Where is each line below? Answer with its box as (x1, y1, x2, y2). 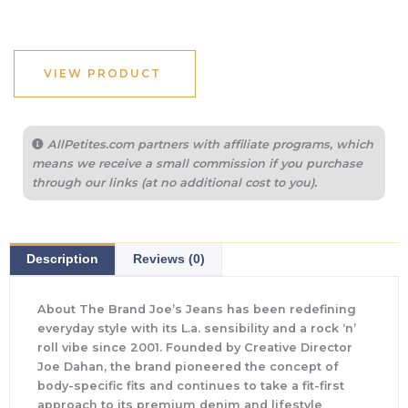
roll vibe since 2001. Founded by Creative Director (37, 340, 352, 354)
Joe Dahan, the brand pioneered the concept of (37, 359, 339, 373)
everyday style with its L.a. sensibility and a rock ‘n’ (37, 321, 356, 335)
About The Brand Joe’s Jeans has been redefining (37, 301, 356, 316)
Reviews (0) (133, 250, 205, 266)
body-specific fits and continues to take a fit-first (37, 378, 344, 393)
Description (26, 250, 98, 266)
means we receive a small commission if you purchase (32, 157, 362, 171)
